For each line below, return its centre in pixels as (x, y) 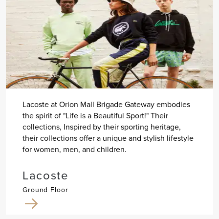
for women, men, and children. (74, 150)
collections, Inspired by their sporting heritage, (101, 127)
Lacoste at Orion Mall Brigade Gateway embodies (106, 105)
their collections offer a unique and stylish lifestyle (108, 138)
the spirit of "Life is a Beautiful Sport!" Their (95, 116)
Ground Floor (45, 190)
